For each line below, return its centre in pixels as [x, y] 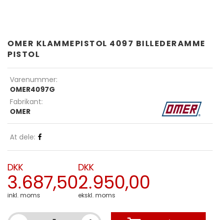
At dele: [23, 137]
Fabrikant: [26, 102]
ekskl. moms [97, 195]
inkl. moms [24, 195]
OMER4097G [32, 90]
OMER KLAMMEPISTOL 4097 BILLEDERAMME [107, 44]
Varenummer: [34, 80]
